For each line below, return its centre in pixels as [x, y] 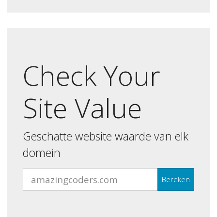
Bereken [176, 179]
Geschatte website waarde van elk [106, 136]
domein [42, 153]
